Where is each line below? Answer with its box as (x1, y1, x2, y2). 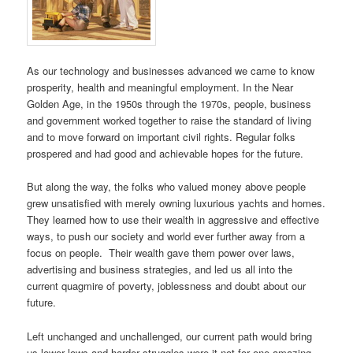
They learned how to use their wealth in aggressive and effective (27, 212, 320, 228)
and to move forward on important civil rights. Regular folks (27, 129, 296, 145)
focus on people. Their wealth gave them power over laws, (27, 245, 295, 261)
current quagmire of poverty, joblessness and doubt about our (27, 278, 307, 294)
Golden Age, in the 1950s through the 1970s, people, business (27, 96, 312, 112)
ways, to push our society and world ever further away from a (27, 229, 306, 244)
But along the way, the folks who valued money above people (27, 179, 307, 195)
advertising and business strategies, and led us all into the (27, 262, 293, 277)
